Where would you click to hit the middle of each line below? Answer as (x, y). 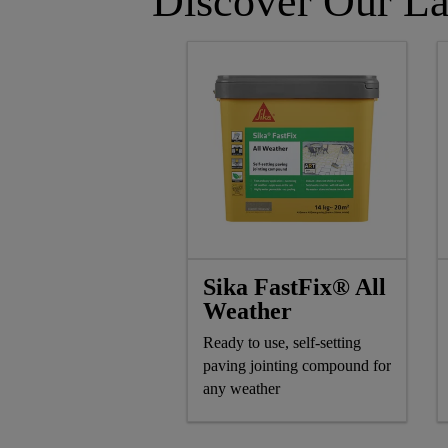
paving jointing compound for (297, 366)
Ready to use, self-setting (282, 343)
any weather (241, 389)
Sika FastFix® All (294, 287)
